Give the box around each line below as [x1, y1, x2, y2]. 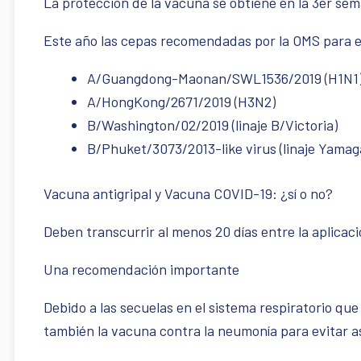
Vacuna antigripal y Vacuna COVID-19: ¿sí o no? [44, 185, 333, 203]
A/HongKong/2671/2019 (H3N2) [87, 93, 276, 111]
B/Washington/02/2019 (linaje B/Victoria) [87, 116, 338, 135]
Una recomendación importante [44, 260, 246, 279]
